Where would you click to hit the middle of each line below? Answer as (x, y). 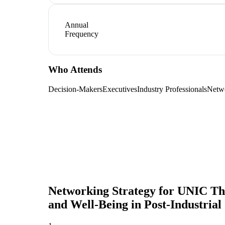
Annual (77, 25)
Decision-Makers (75, 89)
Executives (120, 89)
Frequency (82, 34)
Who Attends (75, 70)
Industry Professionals (172, 89)
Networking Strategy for (113, 191)
